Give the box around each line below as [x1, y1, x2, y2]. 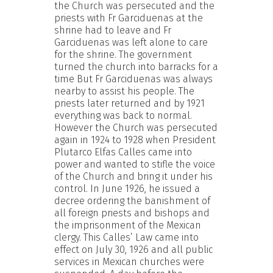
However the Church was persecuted [54, 121, 218, 133]
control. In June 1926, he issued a [54, 182, 200, 194]
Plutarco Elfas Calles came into [54, 146, 192, 158]
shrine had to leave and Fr [54, 24, 171, 36]
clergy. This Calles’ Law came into [54, 231, 199, 243]
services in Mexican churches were [54, 255, 204, 268]
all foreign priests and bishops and [54, 207, 210, 219]
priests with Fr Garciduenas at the [54, 12, 203, 24]
